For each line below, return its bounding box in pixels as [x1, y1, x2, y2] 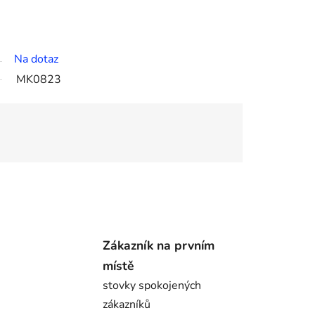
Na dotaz [14, 51, 58, 67]
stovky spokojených [102, 277, 201, 293]
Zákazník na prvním [102, 236, 214, 254]
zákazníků [102, 296, 150, 312]
